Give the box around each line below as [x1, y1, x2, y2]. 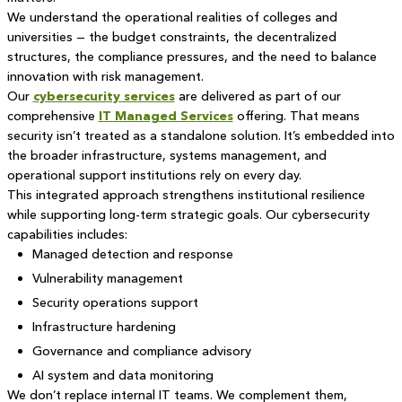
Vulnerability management [31, 270, 183, 286]
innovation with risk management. [6, 68, 204, 84]
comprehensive [6, 108, 99, 124]
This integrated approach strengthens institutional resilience [6, 187, 365, 203]
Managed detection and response [31, 246, 233, 262]
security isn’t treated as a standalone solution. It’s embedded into [6, 127, 395, 144]
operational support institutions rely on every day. [6, 167, 301, 183]
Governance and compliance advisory [31, 343, 251, 359]
